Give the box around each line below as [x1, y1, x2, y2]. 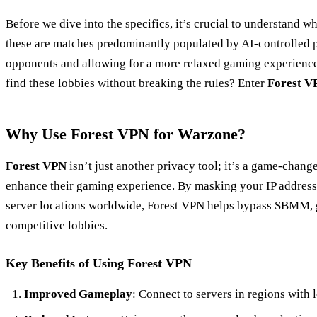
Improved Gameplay [23, 287, 132, 301]
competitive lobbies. [6, 218, 108, 232]
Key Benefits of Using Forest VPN [6, 255, 192, 270]
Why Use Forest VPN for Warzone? [6, 125, 246, 143]
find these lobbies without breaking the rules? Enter [6, 76, 267, 90]
